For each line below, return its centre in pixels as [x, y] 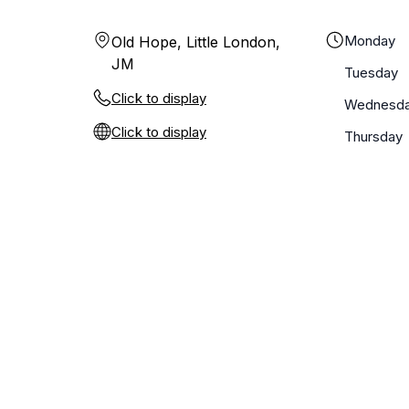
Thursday [373, 136]
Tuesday [371, 73]
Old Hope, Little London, [196, 42]
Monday [370, 41]
